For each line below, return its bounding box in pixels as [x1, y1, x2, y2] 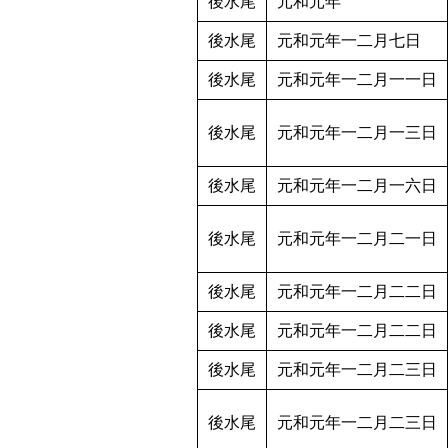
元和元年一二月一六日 [277, 177, 437, 195]
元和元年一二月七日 [277, 32, 421, 50]
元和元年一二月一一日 [277, 71, 437, 89]
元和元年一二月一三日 [277, 124, 437, 142]
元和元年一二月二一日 [277, 230, 437, 248]
